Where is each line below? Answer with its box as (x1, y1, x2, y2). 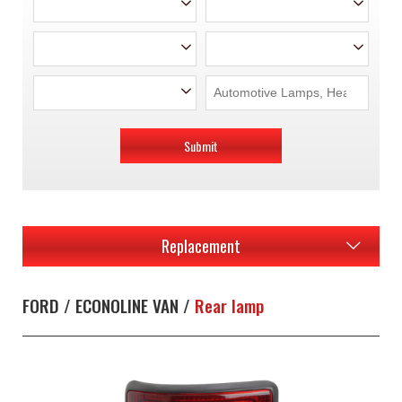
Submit (184, 136, 218, 155)
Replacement (162, 234, 240, 258)
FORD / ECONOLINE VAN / (22, 293, 195, 319)
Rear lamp (195, 293, 264, 319)
